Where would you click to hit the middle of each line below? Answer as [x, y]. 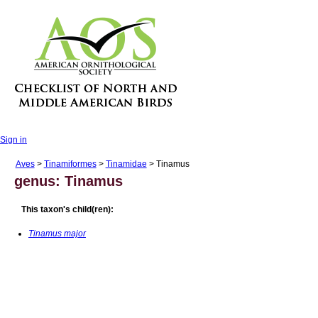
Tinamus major [57, 233]
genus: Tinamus [69, 181]
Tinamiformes [70, 164]
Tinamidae [126, 164]
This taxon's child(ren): [67, 209]
